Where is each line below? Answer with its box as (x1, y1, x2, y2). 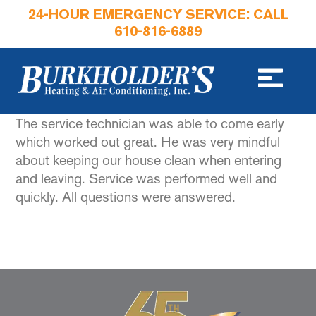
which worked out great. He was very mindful (16, 133, 281, 150)
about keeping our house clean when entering (16, 152, 282, 169)
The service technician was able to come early (16, 115, 285, 132)
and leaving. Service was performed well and (16, 170, 278, 187)
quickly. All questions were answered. (16, 188, 236, 205)
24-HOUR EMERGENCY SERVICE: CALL (28, 8, 288, 23)
